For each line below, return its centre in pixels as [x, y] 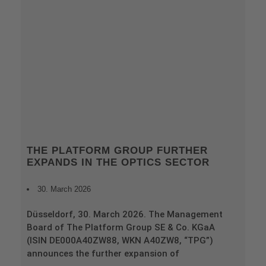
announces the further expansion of [103, 254]
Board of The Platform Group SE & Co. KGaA [121, 228]
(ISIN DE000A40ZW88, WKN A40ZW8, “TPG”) [120, 241]
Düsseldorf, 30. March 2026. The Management [125, 215]
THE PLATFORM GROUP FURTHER [117, 151]
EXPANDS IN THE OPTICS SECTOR [118, 163]
